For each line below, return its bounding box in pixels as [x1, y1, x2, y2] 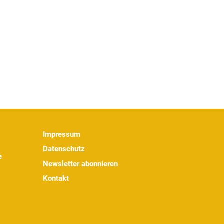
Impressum [43, 129, 80, 139]
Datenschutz [43, 144, 85, 154]
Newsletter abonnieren [43, 159, 118, 168]
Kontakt [43, 174, 69, 183]
